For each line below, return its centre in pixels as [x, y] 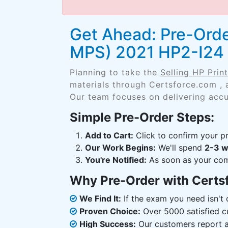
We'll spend [180, 148]
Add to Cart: [109, 135]
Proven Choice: [110, 211]
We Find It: [100, 198]
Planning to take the [115, 72]
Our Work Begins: [120, 148]
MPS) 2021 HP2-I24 [147, 52]
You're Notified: [116, 160]
